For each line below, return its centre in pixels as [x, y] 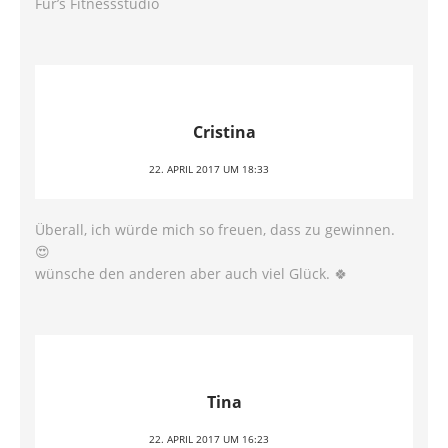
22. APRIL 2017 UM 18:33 [209, 169]
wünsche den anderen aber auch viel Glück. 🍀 [191, 273]
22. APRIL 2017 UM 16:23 [209, 439]
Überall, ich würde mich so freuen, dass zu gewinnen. [215, 229]
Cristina [224, 132]
